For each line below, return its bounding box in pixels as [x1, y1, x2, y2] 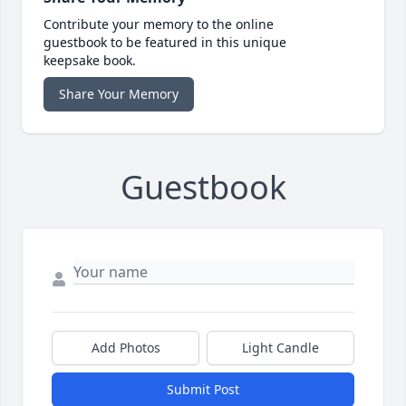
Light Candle [242, 339, 319, 357]
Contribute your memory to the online [43, 15, 274, 34]
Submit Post [167, 381, 239, 399]
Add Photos [91, 339, 160, 357]
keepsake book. [43, 52, 136, 70]
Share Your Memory [59, 85, 179, 103]
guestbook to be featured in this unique [43, 34, 286, 52]
